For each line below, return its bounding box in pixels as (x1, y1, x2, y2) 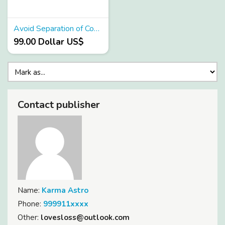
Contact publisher (18, 97, 100, 111)
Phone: (18, 198, 41, 209)
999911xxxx (43, 198, 88, 209)
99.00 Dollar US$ (14, 36, 84, 48)
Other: (18, 212, 39, 222)
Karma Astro (42, 185, 88, 195)
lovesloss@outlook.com (39, 212, 130, 222)
